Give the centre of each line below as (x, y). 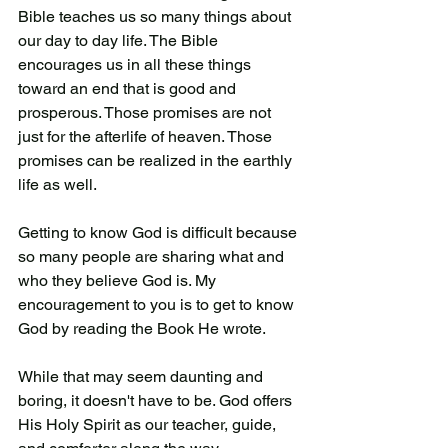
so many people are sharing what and (153, 256)
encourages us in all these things (136, 64)
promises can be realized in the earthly (157, 160)
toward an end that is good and (129, 88)
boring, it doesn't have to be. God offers (157, 400)
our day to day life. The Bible (120, 40)
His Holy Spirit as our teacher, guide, (149, 424)
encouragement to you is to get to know (158, 304)
